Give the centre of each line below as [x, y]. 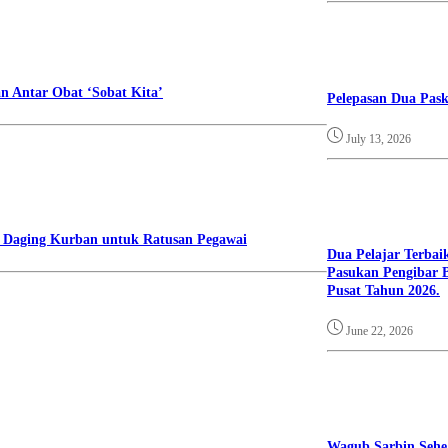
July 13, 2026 [378, 138]
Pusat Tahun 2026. [383, 291]
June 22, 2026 [379, 330]
